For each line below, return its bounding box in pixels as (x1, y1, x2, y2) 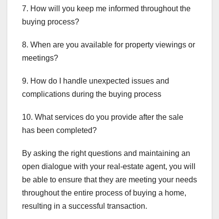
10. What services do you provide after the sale (22, 112, 183, 121)
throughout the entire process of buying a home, (22, 188, 186, 197)
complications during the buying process (22, 89, 161, 98)
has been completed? (22, 126, 97, 134)
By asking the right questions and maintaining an (22, 149, 190, 157)
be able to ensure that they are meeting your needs (22, 175, 197, 184)
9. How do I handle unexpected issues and (22, 76, 169, 85)
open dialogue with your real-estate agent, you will (22, 162, 196, 171)
